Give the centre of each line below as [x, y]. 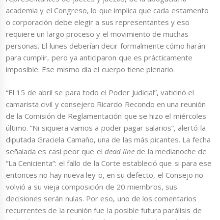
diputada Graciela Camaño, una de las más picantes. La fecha [108, 139]
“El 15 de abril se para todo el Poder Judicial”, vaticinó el [100, 92]
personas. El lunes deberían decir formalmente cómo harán [106, 46]
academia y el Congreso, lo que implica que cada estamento [107, 11]
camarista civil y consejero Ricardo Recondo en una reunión [106, 104]
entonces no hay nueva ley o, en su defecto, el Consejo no [105, 175]
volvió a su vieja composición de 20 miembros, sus [92, 186]
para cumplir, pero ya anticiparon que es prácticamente [99, 58]
